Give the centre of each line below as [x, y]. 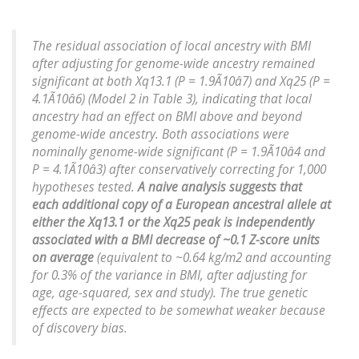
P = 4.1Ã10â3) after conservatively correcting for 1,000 [179, 170]
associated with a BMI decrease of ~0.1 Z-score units [176, 240]
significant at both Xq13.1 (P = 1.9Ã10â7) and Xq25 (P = [181, 82]
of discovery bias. [80, 329]
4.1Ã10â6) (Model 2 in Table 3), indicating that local [172, 99]
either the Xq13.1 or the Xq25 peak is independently [173, 223]
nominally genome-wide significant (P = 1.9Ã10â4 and [179, 152]
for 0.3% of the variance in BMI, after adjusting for [169, 276]
